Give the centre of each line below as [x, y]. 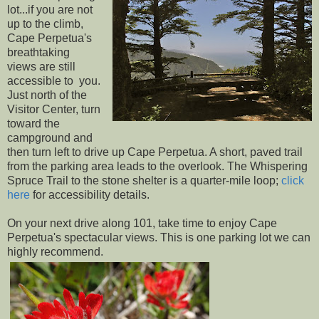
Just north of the [47, 95]
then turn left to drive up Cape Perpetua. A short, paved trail [155, 152]
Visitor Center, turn [54, 110]
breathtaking [38, 53]
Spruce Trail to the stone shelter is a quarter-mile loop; [144, 181]
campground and [50, 138]
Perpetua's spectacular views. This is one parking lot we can [159, 238]
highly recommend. [55, 252]
